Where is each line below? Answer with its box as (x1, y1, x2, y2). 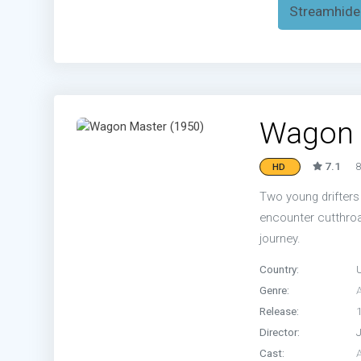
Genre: (259, 283, 289, 297)
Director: (259, 325, 300, 338)
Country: (259, 262, 299, 276)
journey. (259, 230, 301, 246)
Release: (259, 304, 299, 317)
